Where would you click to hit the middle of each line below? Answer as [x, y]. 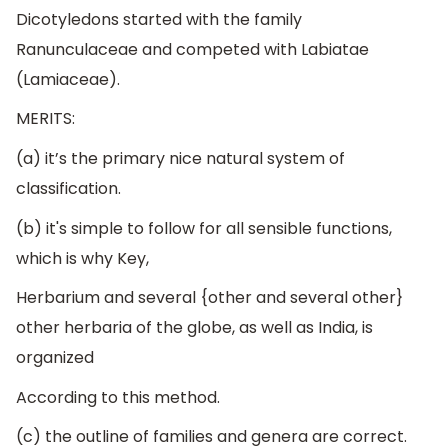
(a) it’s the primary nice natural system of [180, 159]
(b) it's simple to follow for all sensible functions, [204, 228]
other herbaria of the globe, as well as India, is [194, 328]
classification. [68, 189]
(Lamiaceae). [68, 79]
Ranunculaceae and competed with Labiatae [192, 49]
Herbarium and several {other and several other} [209, 298]
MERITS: [45, 119]
